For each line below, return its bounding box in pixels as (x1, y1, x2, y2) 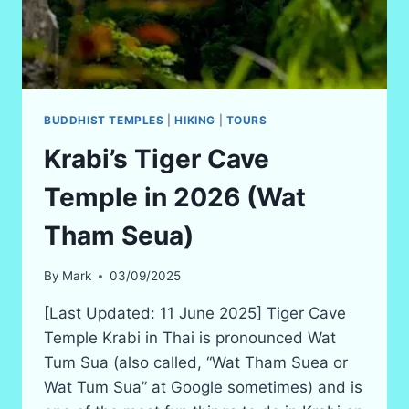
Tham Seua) (44, 219, 194, 251)
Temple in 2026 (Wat (44, 181, 306, 213)
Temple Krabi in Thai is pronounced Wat (44, 329, 336, 348)
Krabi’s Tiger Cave (44, 142, 269, 174)
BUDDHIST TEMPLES (44, 113, 164, 127)
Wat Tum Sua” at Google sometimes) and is (44, 378, 362, 397)
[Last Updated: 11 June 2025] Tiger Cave (44, 304, 346, 323)
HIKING (174, 113, 215, 127)
